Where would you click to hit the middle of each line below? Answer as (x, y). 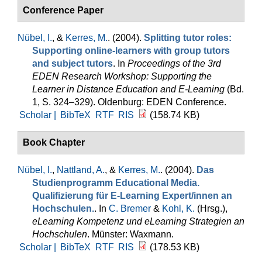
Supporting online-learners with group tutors (131, 51)
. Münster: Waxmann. (130, 234)
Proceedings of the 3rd (174, 63)
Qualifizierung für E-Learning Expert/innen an (132, 196)
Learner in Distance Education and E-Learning (128, 89)
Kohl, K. (178, 208)
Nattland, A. (81, 170)
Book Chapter (54, 142)
